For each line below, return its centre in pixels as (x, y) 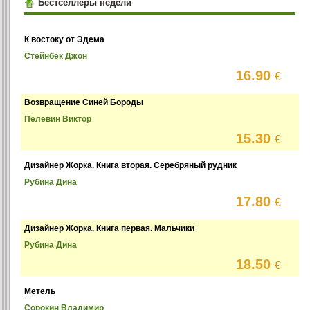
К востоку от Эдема (65, 40)
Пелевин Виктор (58, 119)
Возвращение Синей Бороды (84, 103)
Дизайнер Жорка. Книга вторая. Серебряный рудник (131, 166)
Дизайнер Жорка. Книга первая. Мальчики (110, 229)
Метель (40, 292)
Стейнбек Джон (56, 56)
